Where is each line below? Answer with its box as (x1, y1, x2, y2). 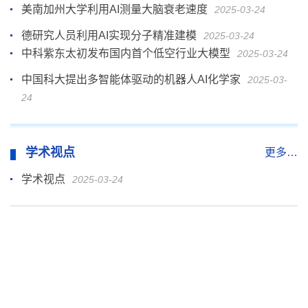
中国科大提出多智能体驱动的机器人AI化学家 (21, 73, 241, 85)
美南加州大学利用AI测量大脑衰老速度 (21, 3, 208, 15)
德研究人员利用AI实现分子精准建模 (21, 29, 197, 41)
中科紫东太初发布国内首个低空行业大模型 (21, 47, 230, 59)
